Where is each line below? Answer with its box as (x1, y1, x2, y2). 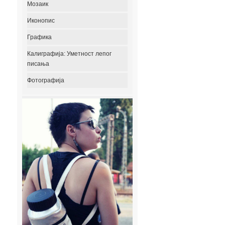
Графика (27, 34, 52, 41)
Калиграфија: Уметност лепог (27, 50, 111, 57)
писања (27, 60, 49, 67)
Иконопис (27, 17, 55, 24)
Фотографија (27, 77, 64, 84)
